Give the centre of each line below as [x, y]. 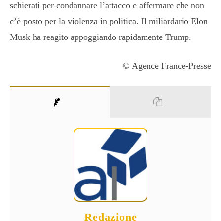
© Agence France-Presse [167, 65]
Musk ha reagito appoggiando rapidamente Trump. [101, 37]
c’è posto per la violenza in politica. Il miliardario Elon [109, 21]
